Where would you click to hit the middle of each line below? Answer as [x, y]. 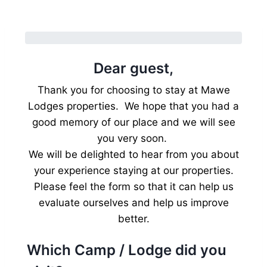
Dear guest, [133, 68]
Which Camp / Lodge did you [127, 250]
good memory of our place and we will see [133, 122]
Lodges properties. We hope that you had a [133, 106]
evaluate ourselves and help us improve [133, 202]
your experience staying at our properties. [133, 170]
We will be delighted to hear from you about [133, 154]
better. [133, 218]
